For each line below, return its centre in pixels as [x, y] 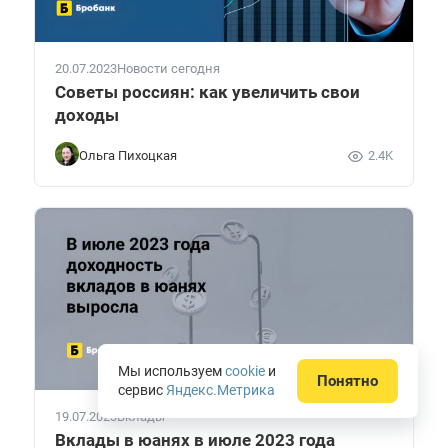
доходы [87, 114]
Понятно [347, 381]
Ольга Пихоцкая [128, 155]
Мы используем [171, 371]
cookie [245, 371]
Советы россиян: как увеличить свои [207, 91]
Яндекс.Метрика [220, 390]
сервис [142, 390]
